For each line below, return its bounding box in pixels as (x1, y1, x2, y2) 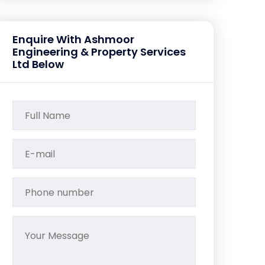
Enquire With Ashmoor (12, 32, 134, 47)
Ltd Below (12, 57, 64, 72)
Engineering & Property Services (12, 44, 186, 59)
